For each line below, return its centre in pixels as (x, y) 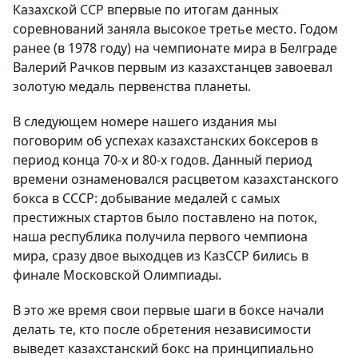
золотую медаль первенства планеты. (132, 87)
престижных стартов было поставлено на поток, (165, 218)
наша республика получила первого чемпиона (160, 237)
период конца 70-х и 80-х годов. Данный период (162, 160)
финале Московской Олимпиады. (117, 275)
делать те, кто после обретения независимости (162, 330)
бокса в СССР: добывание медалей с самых (146, 199)
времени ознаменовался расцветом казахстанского (176, 179)
